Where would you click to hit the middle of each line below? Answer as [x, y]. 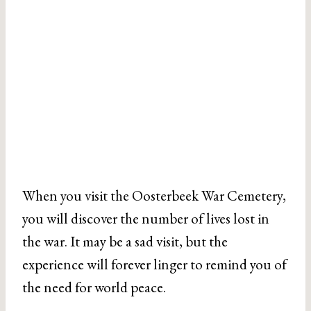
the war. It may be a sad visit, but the [125, 241]
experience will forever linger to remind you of [154, 264]
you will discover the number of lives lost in [146, 218]
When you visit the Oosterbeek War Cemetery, [154, 195]
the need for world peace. [94, 287]
